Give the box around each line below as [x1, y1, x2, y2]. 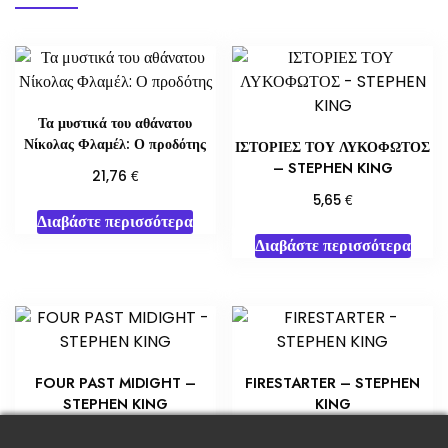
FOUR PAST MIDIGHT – [34, 372, 196, 393]
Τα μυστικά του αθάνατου [38, 112, 193, 133]
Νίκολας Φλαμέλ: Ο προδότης [24, 133, 207, 154]
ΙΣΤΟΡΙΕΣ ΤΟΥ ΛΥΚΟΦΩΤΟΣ [235, 136, 431, 157]
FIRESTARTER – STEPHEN [245, 372, 421, 393]
